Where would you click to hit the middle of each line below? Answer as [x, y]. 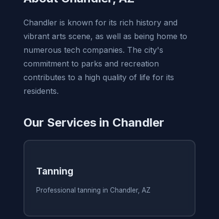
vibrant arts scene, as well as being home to [105, 36]
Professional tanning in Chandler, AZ [93, 190]
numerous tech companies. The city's [93, 50]
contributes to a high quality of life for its [99, 77]
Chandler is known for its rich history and [100, 22]
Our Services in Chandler [94, 122]
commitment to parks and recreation [91, 63]
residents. [41, 91]
